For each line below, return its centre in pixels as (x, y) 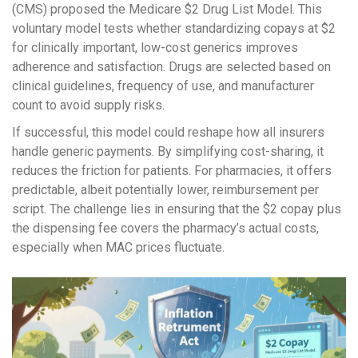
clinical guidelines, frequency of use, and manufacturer (163, 86)
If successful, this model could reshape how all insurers (168, 133)
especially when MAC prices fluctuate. (118, 248)
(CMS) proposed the (70, 10)
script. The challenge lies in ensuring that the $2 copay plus (177, 209)
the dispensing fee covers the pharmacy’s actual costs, (165, 229)
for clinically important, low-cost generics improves (155, 48)
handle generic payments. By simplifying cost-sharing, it (168, 152)
